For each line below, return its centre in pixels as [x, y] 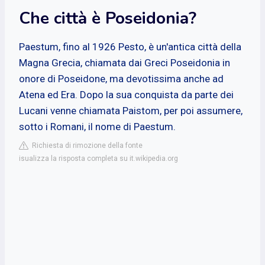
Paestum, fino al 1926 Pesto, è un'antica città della [130, 46]
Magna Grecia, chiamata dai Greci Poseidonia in [125, 62]
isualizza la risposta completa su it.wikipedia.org [98, 158]
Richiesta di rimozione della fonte [85, 145]
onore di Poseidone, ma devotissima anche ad [121, 78]
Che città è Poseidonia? [108, 18]
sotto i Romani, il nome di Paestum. [97, 126]
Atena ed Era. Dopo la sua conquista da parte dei [126, 94]
